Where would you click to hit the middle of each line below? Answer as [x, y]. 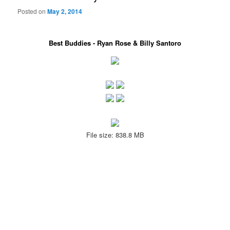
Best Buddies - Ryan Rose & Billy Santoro [115, 43]
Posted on [33, 11]
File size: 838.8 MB [115, 135]
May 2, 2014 [65, 12]
